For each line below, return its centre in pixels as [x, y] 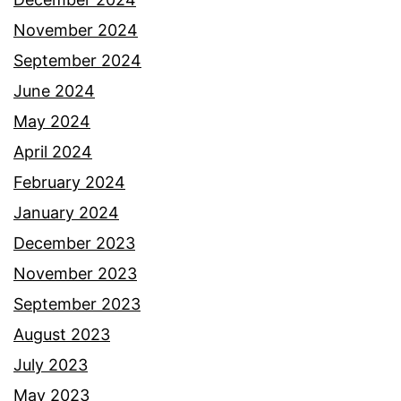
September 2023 [77, 304]
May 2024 [52, 122]
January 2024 [66, 213]
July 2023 [51, 365]
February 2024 [69, 183]
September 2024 [77, 61]
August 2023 [62, 335]
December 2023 [74, 243]
